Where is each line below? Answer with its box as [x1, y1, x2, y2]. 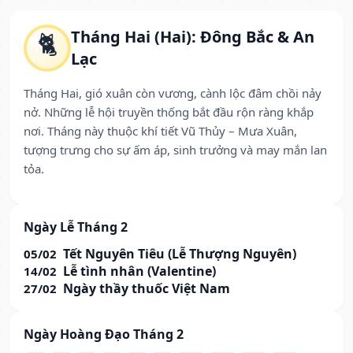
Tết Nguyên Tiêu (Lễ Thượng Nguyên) [63, 245, 296, 263]
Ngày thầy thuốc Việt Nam [63, 280, 230, 298]
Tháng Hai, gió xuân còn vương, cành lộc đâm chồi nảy [24, 85, 321, 102]
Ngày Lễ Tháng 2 [24, 218, 128, 236]
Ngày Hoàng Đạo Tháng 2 [24, 325, 184, 344]
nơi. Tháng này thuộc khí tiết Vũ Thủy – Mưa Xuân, [24, 123, 297, 139]
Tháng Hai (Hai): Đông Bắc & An [71, 26, 314, 48]
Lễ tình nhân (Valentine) [63, 262, 216, 281]
